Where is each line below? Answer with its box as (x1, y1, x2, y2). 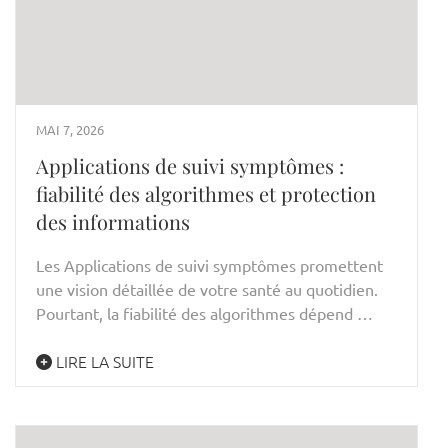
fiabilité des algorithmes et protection (36, 179, 376, 207)
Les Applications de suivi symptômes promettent (36, 254, 383, 275)
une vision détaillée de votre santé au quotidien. (36, 278, 378, 299)
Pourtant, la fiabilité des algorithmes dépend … (36, 302, 373, 323)
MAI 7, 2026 (36, 120, 104, 138)
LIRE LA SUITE (52, 349, 154, 372)
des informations (36, 207, 190, 235)
